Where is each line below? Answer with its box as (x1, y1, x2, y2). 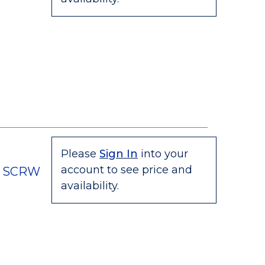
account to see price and (61, 163, 193, 176)
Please (61, 147, 97, 160)
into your (141, 147, 189, 160)
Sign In (99, 147, 138, 160)
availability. (61, 179, 119, 192)
